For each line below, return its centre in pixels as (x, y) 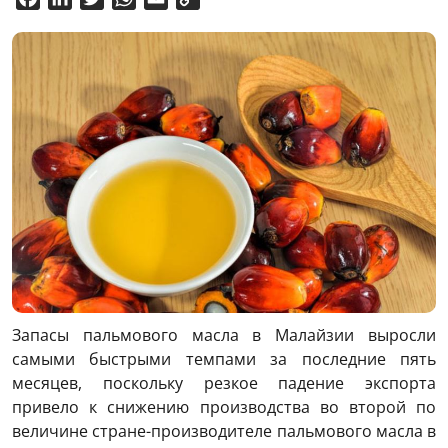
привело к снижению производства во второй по (224, 407)
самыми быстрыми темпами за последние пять (224, 359)
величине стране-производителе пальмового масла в (224, 431)
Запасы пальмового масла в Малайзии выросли (224, 335)
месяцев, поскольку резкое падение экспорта (224, 383)
